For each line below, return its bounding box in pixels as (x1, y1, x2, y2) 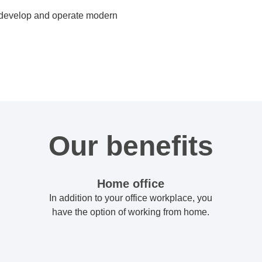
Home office (97, 177, 165, 191)
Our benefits (49, 130, 213, 162)
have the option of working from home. (52, 207, 210, 218)
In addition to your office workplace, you (49, 193, 213, 204)
